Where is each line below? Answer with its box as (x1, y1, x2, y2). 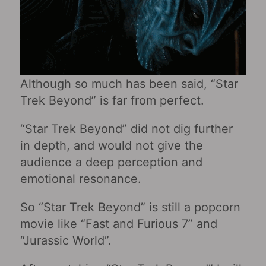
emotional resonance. (20, 171, 141, 186)
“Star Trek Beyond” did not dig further (20, 121, 233, 136)
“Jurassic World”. (20, 233, 112, 248)
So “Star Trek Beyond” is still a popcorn (20, 199, 240, 214)
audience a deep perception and (20, 154, 202, 169)
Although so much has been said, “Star (20, 76, 238, 91)
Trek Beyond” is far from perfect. (20, 93, 204, 107)
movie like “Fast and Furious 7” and (20, 216, 217, 231)
